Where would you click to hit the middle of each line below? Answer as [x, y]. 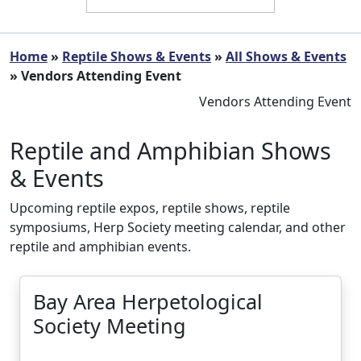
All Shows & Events [286, 56]
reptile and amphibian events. [100, 247]
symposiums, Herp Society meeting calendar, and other [178, 227]
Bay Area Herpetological [148, 301]
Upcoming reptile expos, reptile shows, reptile [150, 208]
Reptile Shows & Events [137, 56]
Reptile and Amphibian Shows [170, 150]
